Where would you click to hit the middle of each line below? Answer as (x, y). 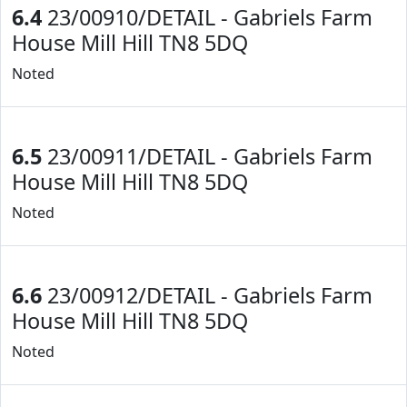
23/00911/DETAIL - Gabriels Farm (207, 156)
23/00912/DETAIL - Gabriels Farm (207, 295)
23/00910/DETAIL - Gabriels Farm (207, 17)
